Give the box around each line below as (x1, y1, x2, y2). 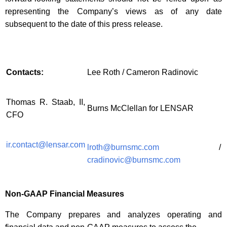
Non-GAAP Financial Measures (5, 190, 124, 199)
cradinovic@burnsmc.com (87, 156, 180, 165)
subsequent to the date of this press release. (5, 20, 163, 29)
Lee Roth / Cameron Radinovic (87, 68, 198, 77)
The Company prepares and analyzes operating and (5, 210, 222, 219)
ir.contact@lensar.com (6, 140, 85, 149)
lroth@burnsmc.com (87, 143, 159, 152)
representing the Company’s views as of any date (5, 7, 222, 16)
